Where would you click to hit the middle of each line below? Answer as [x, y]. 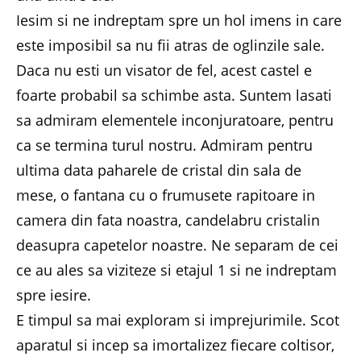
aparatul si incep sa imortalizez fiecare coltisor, [175, 344]
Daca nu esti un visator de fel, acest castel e [164, 70]
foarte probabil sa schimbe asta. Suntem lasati [174, 95]
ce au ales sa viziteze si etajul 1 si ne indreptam [176, 270]
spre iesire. [54, 295]
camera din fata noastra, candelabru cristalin [168, 220]
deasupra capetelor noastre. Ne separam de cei [177, 245]
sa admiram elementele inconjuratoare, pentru [175, 120]
